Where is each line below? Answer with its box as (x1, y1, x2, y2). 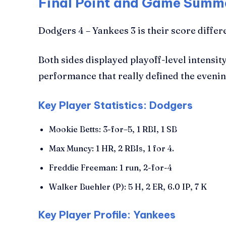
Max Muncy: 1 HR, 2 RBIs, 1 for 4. (49, 143, 174, 153)
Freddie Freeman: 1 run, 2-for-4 (49, 162, 172, 173)
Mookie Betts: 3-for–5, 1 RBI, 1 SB (49, 124, 177, 134)
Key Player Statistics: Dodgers (38, 98, 193, 111)
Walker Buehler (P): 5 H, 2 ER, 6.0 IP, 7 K (49, 181, 207, 192)
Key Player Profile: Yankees (38, 208, 176, 221)
